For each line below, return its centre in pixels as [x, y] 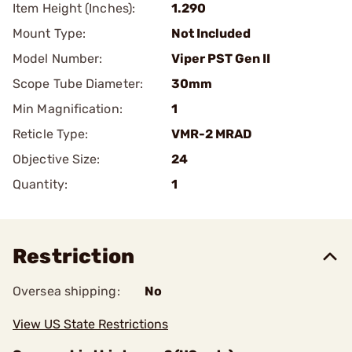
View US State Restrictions [90, 324]
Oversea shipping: [66, 291]
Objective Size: [57, 159]
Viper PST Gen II [221, 59]
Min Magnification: [68, 109]
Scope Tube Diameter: [78, 84]
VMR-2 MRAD [211, 134]
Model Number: [58, 59]
